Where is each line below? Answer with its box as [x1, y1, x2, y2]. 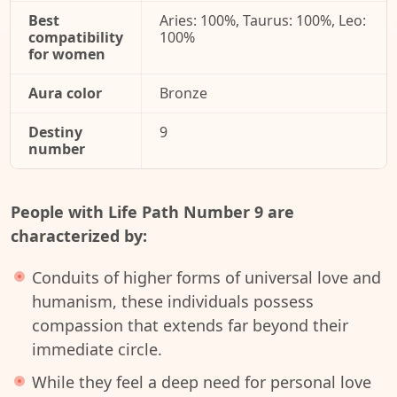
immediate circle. [32, 339, 162, 360]
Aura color [28, 83, 102, 103]
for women [28, 44, 105, 64]
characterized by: [11, 225, 147, 246]
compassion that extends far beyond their [32, 315, 348, 336]
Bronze [160, 83, 207, 103]
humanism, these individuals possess [32, 291, 314, 312]
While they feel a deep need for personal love [32, 371, 371, 393]
